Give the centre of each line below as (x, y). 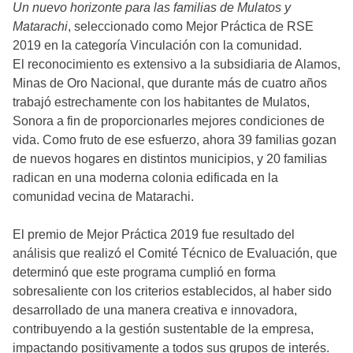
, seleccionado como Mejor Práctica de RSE (191, 27)
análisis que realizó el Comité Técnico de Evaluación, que (175, 254)
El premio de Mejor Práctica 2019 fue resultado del (154, 235)
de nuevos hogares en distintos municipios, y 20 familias (170, 159)
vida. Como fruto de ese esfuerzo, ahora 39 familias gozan (175, 140)
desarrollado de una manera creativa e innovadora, (155, 310)
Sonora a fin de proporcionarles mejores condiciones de (169, 121)
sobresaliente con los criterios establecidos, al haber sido (172, 292)
